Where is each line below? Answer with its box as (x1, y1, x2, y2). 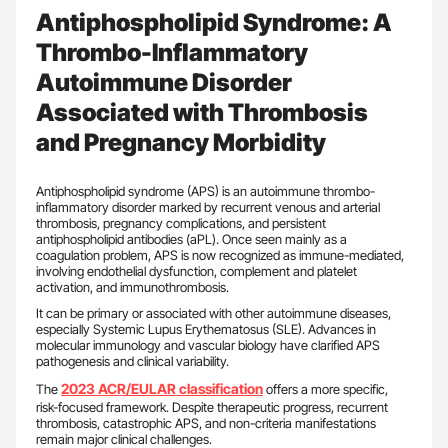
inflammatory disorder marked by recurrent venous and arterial (36, 198, 380, 215)
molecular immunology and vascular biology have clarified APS (36, 336, 380, 353)
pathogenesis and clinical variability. (36, 352, 229, 369)
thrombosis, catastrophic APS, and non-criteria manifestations (36, 414, 376, 431)
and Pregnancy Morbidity (36, 127, 326, 157)
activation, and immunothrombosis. (36, 278, 229, 295)
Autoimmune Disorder (36, 67, 292, 97)
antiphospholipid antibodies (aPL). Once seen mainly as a (36, 230, 347, 247)
